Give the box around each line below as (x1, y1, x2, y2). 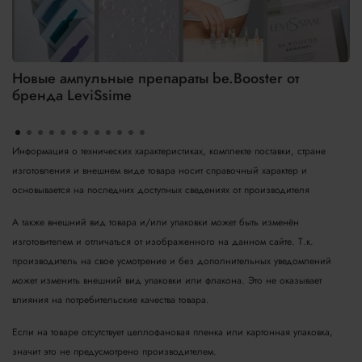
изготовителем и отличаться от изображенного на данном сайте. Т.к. (12, 234, 314, 249)
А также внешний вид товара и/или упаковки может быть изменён (12, 214, 299, 229)
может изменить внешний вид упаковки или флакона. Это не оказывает (12, 272, 322, 288)
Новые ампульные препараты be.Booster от (12, 67, 299, 89)
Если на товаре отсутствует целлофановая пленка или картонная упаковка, (12, 324, 333, 339)
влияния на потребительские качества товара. (12, 292, 209, 307)
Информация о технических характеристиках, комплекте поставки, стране (12, 143, 326, 158)
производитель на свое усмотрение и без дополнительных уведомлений (12, 253, 331, 268)
